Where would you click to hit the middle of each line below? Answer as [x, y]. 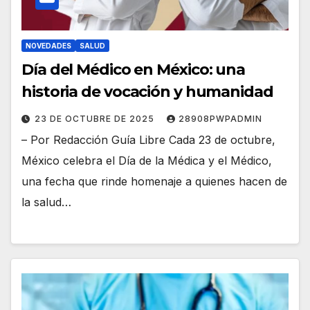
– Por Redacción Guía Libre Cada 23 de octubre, [148, 139]
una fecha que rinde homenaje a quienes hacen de [154, 181]
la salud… [46, 202]
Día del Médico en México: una [134, 69]
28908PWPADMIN [220, 118]
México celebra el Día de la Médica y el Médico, [147, 160]
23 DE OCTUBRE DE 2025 [96, 118]
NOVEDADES [48, 45]
